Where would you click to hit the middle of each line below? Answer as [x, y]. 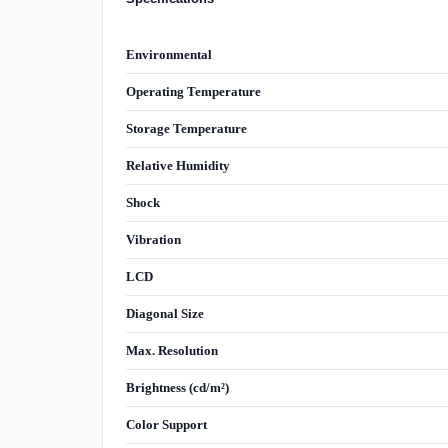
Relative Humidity [177, 165]
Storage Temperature [186, 128]
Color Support [166, 424]
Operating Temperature [193, 91]
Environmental [171, 54]
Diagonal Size [164, 313]
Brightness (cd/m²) [177, 387]
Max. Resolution [171, 350]
